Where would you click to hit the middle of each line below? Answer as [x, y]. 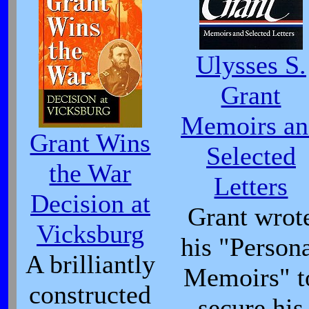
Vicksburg [90, 234]
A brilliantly [90, 264]
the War [90, 173]
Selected [251, 156]
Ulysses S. [251, 65]
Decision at [90, 203]
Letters [251, 186]
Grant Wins [90, 143]
